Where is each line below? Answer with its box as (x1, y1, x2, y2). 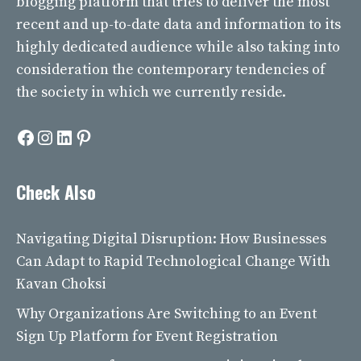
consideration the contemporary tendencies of (16, 60, 326, 80)
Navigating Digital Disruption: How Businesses (16, 230, 326, 249)
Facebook (15, 124, 98, 149)
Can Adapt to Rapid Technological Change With (16, 252, 330, 272)
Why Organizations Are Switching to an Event (16, 305, 317, 324)
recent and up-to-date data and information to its (16, 15, 341, 35)
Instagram (35, 124, 126, 149)
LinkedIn (54, 124, 135, 149)
